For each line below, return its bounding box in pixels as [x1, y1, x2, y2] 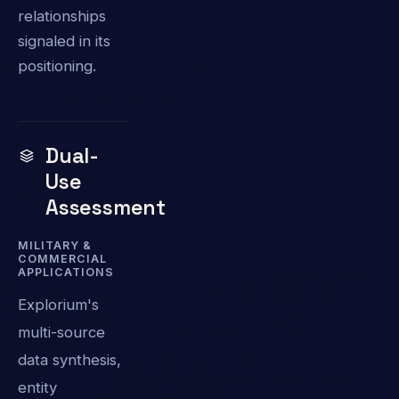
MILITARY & [18, 239, 92, 253]
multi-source [18, 322, 105, 341]
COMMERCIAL [18, 252, 107, 266]
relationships [18, 7, 106, 26]
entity [18, 378, 57, 396]
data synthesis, [18, 350, 121, 369]
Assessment [45, 194, 166, 222]
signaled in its [18, 32, 110, 51]
